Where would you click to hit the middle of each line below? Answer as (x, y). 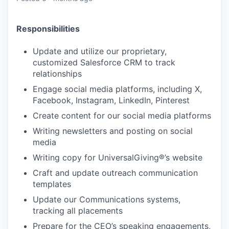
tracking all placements (78, 211)
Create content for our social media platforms (122, 116)
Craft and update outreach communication (115, 173)
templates (52, 184)
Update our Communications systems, (107, 199)
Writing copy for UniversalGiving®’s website (118, 157)
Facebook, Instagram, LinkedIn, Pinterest (111, 100)
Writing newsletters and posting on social (113, 131)
